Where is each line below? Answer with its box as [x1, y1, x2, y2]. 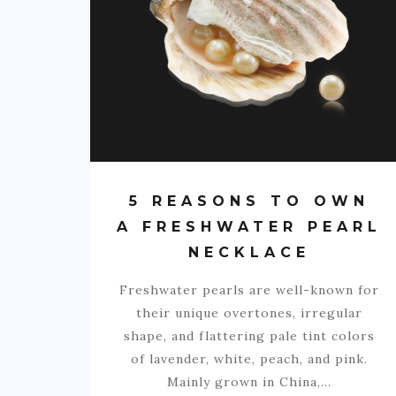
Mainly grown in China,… [167, 373, 331, 390]
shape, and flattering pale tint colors [124, 327, 375, 344]
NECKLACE [188, 243, 310, 261]
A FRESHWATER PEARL [117, 217, 382, 235]
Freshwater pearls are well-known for [119, 281, 379, 298]
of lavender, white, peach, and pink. [131, 350, 368, 367]
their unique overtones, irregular [136, 304, 362, 321]
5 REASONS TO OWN [129, 192, 369, 209]
